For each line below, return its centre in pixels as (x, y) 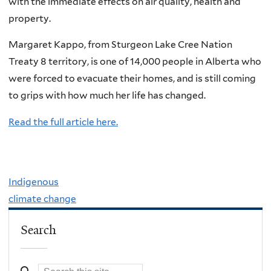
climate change (42, 199)
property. (30, 18)
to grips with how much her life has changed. (107, 96)
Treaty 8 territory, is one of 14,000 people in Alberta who (135, 62)
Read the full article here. (63, 122)
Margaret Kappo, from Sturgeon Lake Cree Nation (120, 45)
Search (39, 230)
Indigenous (34, 182)
